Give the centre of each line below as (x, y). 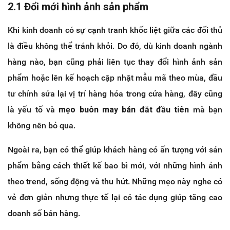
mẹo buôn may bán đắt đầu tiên (124, 109)
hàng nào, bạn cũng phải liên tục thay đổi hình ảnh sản (115, 62)
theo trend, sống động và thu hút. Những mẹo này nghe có (115, 181)
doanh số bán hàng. (44, 213)
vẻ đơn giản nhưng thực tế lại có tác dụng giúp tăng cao (115, 197)
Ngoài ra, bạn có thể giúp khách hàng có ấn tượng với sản (115, 149)
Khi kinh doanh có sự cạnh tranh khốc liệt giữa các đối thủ (115, 30)
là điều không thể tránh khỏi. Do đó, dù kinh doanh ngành (115, 46)
